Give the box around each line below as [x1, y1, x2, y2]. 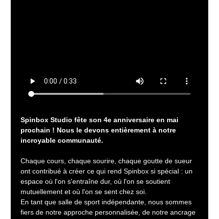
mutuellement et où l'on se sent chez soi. [21, 188, 147, 196]
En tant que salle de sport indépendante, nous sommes [21, 198, 194, 206]
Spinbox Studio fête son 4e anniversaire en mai [21, 116, 181, 124]
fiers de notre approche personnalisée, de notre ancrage [21, 208, 198, 217]
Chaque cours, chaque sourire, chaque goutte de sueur [21, 157, 195, 165]
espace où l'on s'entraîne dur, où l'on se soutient [21, 177, 173, 186]
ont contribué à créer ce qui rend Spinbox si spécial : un [21, 167, 195, 175]
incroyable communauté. [21, 136, 104, 145]
